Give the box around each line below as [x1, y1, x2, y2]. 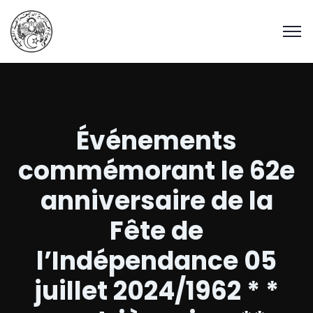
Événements [76, 123, 237, 159]
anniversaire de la [40, 183, 273, 219]
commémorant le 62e [18, 153, 295, 189]
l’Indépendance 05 [36, 243, 277, 279]
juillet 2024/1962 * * [34, 273, 279, 309]
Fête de [110, 213, 203, 249]
